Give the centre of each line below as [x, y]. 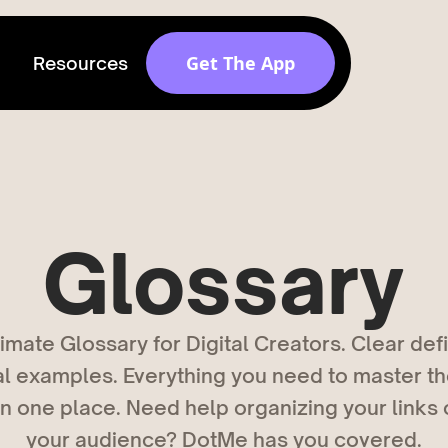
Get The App [240, 62]
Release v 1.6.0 [220, 211]
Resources [80, 62]
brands [193, 184]
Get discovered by [244, 157]
